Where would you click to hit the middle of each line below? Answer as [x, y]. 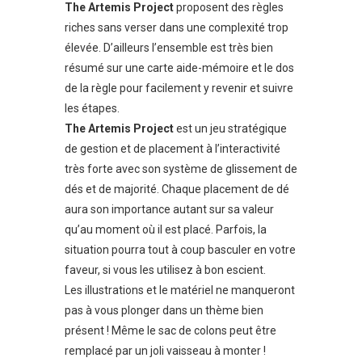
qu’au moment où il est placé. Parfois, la [166, 229]
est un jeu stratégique [230, 128]
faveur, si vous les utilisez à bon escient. [165, 269]
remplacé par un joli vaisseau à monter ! [165, 350]
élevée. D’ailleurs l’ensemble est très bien [169, 47]
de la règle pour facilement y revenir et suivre [179, 88]
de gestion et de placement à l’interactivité [173, 148]
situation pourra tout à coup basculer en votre [180, 249]
